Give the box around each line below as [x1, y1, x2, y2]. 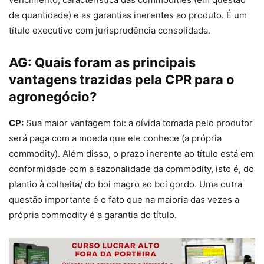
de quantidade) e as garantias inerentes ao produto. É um [9, 9, 247, 21]
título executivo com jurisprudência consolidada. [9, 24, 210, 36]
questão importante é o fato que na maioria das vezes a [9, 193, 239, 205]
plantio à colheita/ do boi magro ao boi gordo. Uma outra [9, 178, 242, 190]
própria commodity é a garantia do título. [9, 209, 177, 220]
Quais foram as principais [35, 54, 196, 70]
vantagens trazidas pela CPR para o [9, 71, 235, 87]
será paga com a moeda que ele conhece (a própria [9, 132, 222, 144]
